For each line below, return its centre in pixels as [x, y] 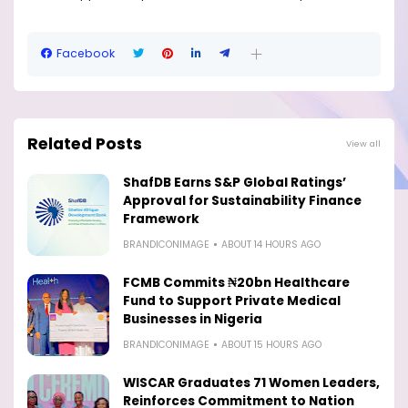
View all [363, 143]
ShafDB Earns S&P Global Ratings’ [235, 182]
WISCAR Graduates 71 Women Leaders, [251, 382]
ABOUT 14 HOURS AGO [271, 244]
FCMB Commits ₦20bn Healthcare [236, 282]
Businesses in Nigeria [193, 319]
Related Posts [85, 143]
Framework [161, 219]
